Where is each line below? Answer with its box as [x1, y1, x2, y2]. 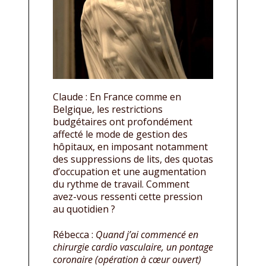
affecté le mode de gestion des [53, 128, 188, 141]
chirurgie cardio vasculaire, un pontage [53, 240, 213, 254]
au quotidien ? [53, 202, 115, 216]
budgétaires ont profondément [53, 115, 192, 129]
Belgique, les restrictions [53, 103, 163, 116]
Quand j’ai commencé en [96, 228, 198, 242]
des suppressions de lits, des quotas [53, 153, 213, 166]
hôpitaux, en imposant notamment [53, 140, 208, 154]
